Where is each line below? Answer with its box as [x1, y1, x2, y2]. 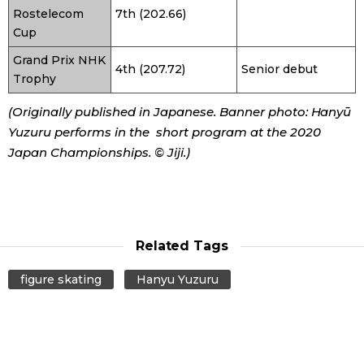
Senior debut [241, 62, 318, 77]
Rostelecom [13, 6, 84, 22]
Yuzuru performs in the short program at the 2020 [8, 124, 321, 141]
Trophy [13, 71, 56, 87]
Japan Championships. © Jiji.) [8, 145, 190, 161]
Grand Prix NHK [13, 53, 106, 68]
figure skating [20, 272, 102, 288]
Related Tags [135, 238, 229, 254]
